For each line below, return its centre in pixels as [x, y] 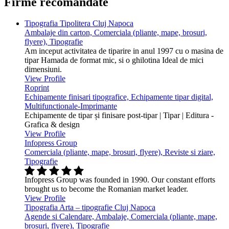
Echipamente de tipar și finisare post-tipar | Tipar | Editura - [119, 116]
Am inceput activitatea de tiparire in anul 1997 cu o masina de [124, 51]
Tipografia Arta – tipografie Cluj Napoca [90, 208]
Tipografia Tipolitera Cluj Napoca [79, 24]
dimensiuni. [43, 70]
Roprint [37, 88]
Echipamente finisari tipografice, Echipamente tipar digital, [119, 97]
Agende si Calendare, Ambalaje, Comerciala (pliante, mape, [121, 217]
